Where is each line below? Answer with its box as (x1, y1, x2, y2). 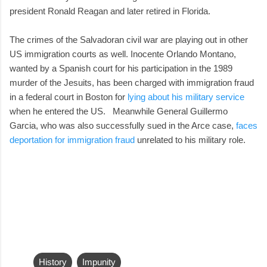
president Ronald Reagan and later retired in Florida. (10, 5, 210, 16)
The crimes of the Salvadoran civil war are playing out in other (10, 34, 248, 45)
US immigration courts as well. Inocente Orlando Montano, (10, 48, 236, 59)
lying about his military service (128, 91, 244, 102)
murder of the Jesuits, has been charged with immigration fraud (10, 77, 254, 88)
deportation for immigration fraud (10, 134, 135, 145)
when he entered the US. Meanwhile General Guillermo (10, 105, 228, 116)
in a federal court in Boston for (10, 91, 128, 102)
